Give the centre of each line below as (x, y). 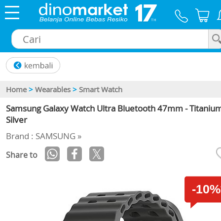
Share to (22, 155)
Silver (17, 120)
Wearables (53, 90)
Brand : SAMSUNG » (44, 136)
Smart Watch (101, 90)
